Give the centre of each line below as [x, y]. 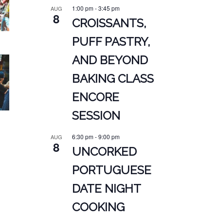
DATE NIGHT [106, 189]
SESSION [96, 116]
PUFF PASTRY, [111, 42]
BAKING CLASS [113, 79]
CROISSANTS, [109, 23]
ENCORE [95, 97]
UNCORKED [104, 152]
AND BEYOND [110, 60]
